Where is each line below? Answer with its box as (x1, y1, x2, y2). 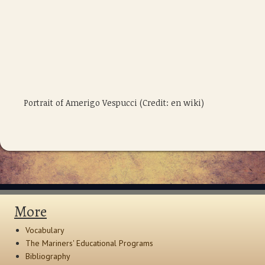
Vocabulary (25, 224, 65, 235)
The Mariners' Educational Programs (25, 237, 154, 248)
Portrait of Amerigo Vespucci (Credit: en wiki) (24, 97, 204, 108)
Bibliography (25, 250, 71, 261)
